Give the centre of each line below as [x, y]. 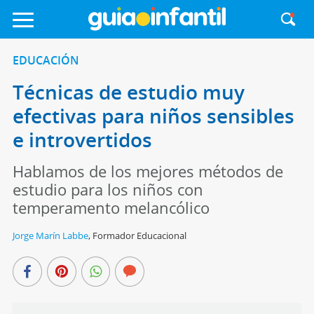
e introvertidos [82, 139]
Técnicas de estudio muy [128, 92]
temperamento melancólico [111, 207]
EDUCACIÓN [46, 60]
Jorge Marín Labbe [50, 235]
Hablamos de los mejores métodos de [148, 171]
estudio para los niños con [108, 189]
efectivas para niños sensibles [153, 116]
